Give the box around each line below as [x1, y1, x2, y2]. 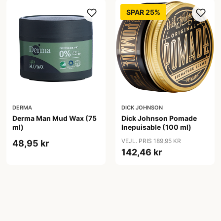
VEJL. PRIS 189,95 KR [121, 137, 181, 145]
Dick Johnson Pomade [121, 114, 197, 123]
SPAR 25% [126, 7, 160, 16]
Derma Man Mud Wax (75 [12, 114, 97, 123]
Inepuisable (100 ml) [121, 123, 191, 132]
